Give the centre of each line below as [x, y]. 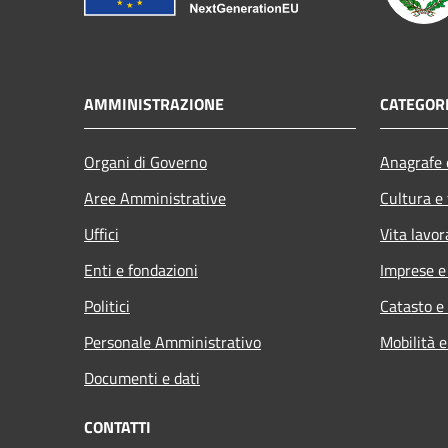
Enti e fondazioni [141, 269]
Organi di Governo [145, 161]
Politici [107, 305]
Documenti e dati [142, 377]
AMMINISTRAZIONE [154, 103]
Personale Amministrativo [172, 341]
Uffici [101, 233]
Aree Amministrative [155, 197]
